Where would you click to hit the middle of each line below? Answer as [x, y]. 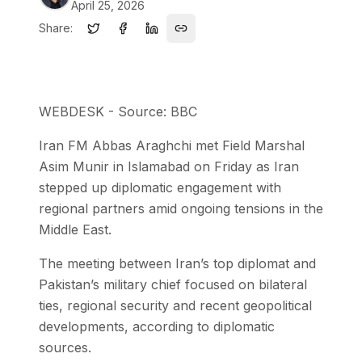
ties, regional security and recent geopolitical [175, 305]
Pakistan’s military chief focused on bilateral [173, 284]
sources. [65, 347]
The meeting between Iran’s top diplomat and [177, 263]
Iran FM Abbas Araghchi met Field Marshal [172, 145]
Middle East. [75, 229]
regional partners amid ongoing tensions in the [181, 208]
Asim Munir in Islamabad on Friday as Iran [169, 166]
